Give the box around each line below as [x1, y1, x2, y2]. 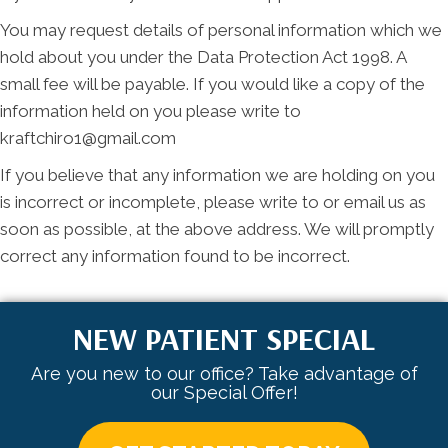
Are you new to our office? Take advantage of [30, 363, 418, 385]
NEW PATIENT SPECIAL [73, 318, 375, 359]
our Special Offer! [150, 382, 298, 404]
